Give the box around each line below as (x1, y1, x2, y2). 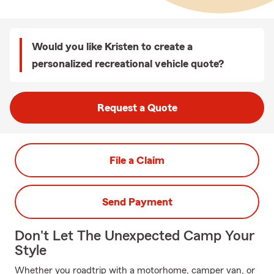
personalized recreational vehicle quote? (32, 58, 224, 69)
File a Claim (109, 155, 165, 166)
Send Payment (102, 196, 172, 207)
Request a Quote (97, 102, 177, 113)
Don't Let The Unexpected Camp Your (15, 229, 254, 243)
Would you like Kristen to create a (32, 41, 193, 52)
